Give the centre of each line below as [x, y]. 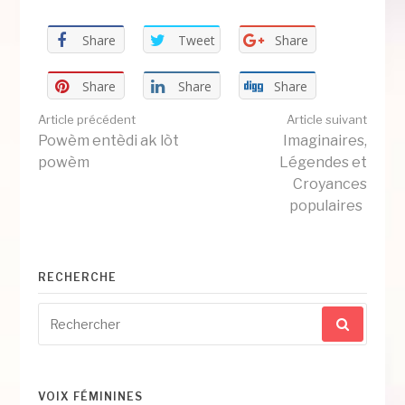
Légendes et [323, 163]
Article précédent [87, 120]
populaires [325, 206]
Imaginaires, [325, 141]
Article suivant [326, 120]
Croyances [330, 184]
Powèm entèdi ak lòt [109, 141]
